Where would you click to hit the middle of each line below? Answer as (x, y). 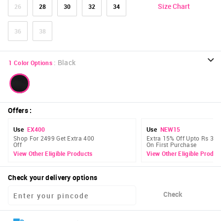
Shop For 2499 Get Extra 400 (54, 138)
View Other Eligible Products (53, 154)
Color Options (33, 63)
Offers (18, 110)
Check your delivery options (53, 178)
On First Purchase (172, 145)
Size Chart (174, 6)
